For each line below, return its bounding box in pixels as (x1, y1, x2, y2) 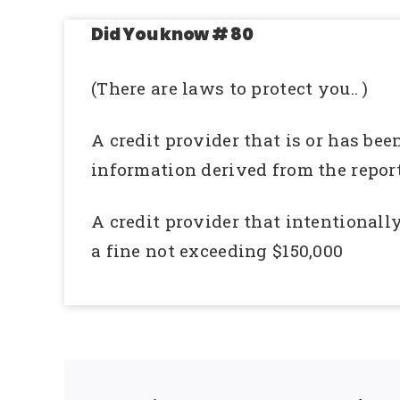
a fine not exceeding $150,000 (91, 238, 344, 262)
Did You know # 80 (91, 21, 254, 46)
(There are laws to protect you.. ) (91, 77, 369, 100)
